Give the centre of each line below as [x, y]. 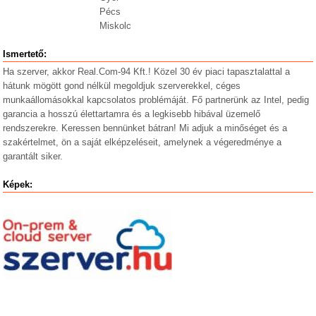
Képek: [18, 184]
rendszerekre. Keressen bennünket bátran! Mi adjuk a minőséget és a [145, 128]
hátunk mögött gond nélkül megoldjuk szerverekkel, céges [122, 86]
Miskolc [115, 26]
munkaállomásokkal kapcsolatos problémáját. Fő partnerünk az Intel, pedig [156, 100]
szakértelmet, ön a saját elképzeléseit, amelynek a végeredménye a [142, 142]
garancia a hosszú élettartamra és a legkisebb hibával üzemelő [132, 114]
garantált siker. [33, 156]
